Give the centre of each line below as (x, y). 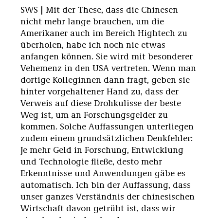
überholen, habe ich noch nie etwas (93, 44)
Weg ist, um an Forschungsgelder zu (94, 114)
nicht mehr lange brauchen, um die (92, 21)
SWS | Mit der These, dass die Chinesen (99, 9)
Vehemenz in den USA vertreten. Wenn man (108, 67)
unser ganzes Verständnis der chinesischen (108, 196)
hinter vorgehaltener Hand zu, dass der (100, 91)
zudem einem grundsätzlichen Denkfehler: (107, 137)
